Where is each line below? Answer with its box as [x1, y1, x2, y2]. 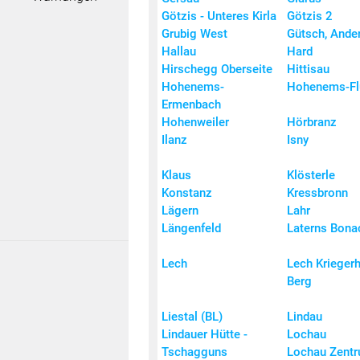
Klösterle [287, 168, 335, 183]
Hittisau [287, 62, 329, 77]
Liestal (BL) [162, 309, 223, 325]
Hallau [162, 44, 196, 59]
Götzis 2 [287, 9, 333, 24]
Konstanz [162, 186, 212, 201]
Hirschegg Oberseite [162, 62, 272, 77]
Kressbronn [287, 186, 348, 201]
